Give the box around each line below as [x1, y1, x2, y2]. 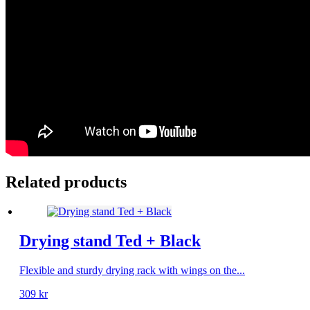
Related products [6, 173, 127, 192]
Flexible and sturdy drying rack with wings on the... [19, 264, 245, 276]
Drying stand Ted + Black [19, 232, 201, 250]
